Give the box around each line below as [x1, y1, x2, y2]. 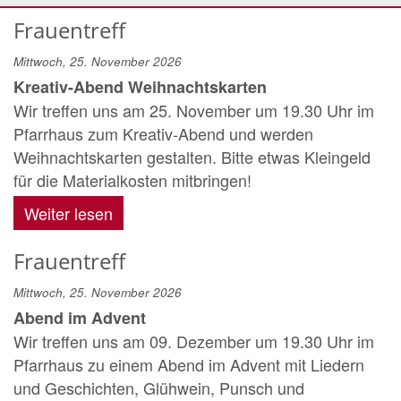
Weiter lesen [24, 201, 113, 225]
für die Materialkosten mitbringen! [13, 168, 252, 192]
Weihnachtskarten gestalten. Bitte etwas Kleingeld [13, 145, 371, 168]
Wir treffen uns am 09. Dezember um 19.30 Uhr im [13, 329, 374, 353]
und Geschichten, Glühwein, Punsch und [13, 376, 304, 399]
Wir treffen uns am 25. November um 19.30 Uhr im [13, 98, 374, 122]
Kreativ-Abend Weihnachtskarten [13, 75, 267, 98]
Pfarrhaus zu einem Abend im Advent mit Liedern [13, 353, 364, 376]
